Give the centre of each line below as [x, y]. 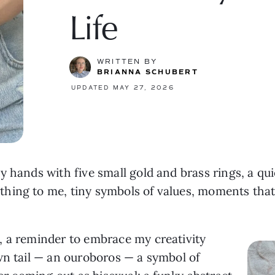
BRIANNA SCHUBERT [148, 72]
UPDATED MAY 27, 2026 [123, 88]
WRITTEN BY [127, 61]
